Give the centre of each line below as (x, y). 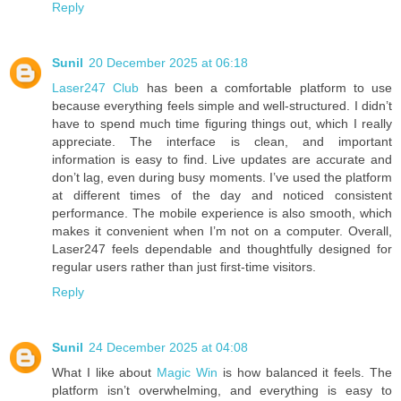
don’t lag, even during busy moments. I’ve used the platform (222, 177)
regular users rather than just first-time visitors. (184, 266)
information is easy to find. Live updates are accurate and (222, 159)
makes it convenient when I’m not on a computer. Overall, (222, 230)
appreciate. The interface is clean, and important (222, 141)
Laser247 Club (96, 87)
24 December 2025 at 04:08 (168, 347)
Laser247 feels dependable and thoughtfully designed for (222, 248)
